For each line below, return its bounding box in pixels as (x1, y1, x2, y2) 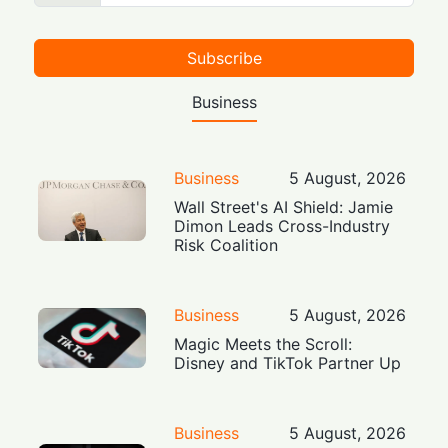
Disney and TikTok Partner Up (174, 353, 402, 374)
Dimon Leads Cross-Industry (174, 216, 391, 237)
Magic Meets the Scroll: (174, 334, 353, 355)
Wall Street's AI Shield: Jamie (174, 197, 394, 218)
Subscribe (186, 48, 262, 69)
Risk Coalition (174, 235, 279, 256)
